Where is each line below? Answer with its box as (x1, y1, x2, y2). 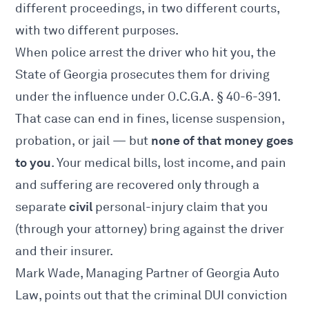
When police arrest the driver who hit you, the (15, 45, 277, 61)
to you (15, 154, 52, 171)
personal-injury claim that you (92, 199, 268, 215)
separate (15, 199, 70, 215)
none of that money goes (151, 132, 294, 149)
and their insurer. (15, 243, 114, 259)
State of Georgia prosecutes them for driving (15, 67, 270, 83)
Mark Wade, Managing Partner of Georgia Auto (15, 266, 280, 281)
